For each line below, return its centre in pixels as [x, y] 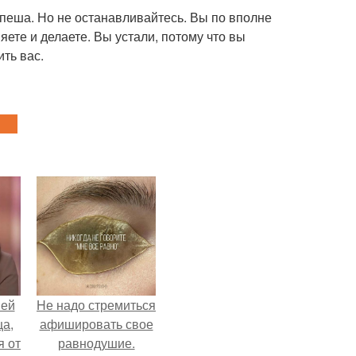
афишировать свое [96, 324]
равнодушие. [96, 343]
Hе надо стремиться [96, 305]
